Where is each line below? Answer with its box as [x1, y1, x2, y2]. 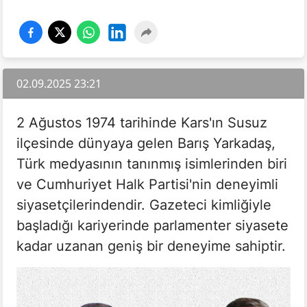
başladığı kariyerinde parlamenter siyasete [16, 217, 288, 234]
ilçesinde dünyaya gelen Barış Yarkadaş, [16, 135, 275, 152]
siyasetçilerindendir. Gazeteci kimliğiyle [16, 197, 271, 214]
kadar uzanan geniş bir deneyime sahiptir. [16, 238, 286, 255]
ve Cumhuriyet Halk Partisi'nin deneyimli [16, 176, 278, 193]
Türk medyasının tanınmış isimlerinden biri [16, 156, 287, 173]
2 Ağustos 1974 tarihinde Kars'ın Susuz [16, 114, 267, 132]
